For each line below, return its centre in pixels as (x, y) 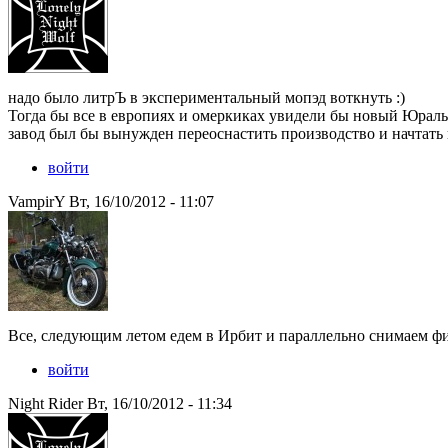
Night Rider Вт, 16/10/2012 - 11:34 (120, 404)
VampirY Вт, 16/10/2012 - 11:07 (111, 202)
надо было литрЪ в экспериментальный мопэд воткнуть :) (206, 98)
